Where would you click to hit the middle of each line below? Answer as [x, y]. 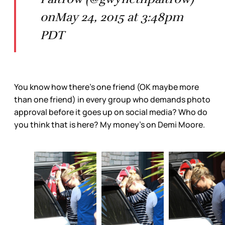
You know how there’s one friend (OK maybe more [106, 87]
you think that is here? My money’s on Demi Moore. [109, 125]
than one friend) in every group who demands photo [112, 100]
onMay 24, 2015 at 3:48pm [112, 17]
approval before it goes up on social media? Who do [111, 112]
